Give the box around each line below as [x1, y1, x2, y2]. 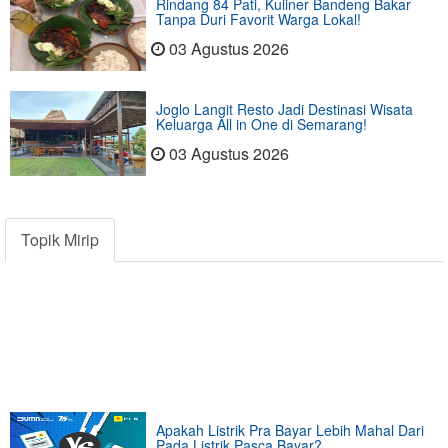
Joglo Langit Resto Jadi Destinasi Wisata [155, 99, 413, 120]
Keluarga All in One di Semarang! [155, 114, 367, 135]
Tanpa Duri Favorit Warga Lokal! [155, 9, 361, 30]
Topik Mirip [21, 228, 99, 252]
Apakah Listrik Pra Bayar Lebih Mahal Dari [155, 420, 424, 441]
